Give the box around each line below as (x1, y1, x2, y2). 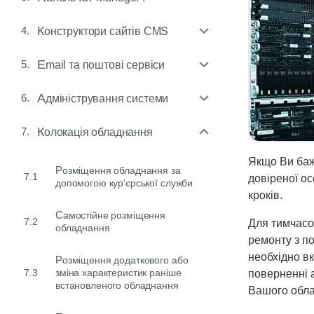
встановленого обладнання (55, 280, 179, 291)
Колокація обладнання (43, 125, 153, 138)
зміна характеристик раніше (55, 267, 182, 278)
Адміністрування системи (45, 92, 169, 104)
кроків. (248, 189, 282, 201)
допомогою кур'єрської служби (55, 177, 193, 189)
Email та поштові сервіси (45, 58, 165, 71)
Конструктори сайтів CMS (43, 25, 169, 37)
